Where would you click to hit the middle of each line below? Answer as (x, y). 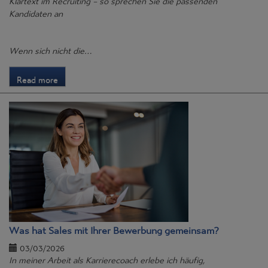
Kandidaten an (36, 11)
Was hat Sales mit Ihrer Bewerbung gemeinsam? (114, 228)
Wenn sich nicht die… (50, 48)
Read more (37, 77)
